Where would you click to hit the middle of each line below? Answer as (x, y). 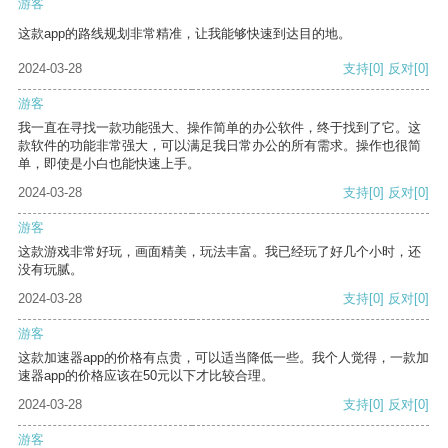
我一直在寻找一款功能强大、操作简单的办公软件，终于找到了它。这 (219, 128)
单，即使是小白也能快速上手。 (109, 164)
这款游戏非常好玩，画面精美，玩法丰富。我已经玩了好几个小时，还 (219, 252)
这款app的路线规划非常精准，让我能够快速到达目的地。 (184, 34)
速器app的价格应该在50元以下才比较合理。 (146, 376)
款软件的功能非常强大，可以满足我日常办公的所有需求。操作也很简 (219, 146)
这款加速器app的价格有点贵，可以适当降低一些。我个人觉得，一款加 (223, 358)
